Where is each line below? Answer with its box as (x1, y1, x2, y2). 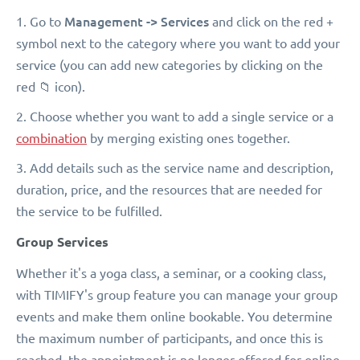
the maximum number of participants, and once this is (16, 330, 323, 346)
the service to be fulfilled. (16, 203, 162, 219)
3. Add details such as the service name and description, (16, 160, 333, 175)
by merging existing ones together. (87, 130, 290, 145)
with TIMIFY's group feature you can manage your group (16, 287, 337, 302)
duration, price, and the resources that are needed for (16, 182, 322, 197)
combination (16, 130, 87, 145)
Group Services (16, 234, 108, 250)
